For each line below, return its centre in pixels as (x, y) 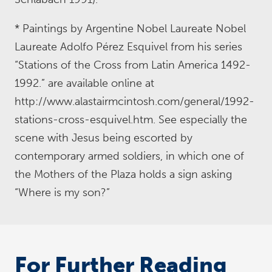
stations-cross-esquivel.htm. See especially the (131, 120)
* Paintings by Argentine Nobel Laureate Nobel (130, 29)
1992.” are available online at (84, 83)
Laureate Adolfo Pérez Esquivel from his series (128, 47)
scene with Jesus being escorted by (104, 138)
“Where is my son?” (62, 192)
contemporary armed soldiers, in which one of (129, 156)
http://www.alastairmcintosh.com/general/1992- (134, 101)
